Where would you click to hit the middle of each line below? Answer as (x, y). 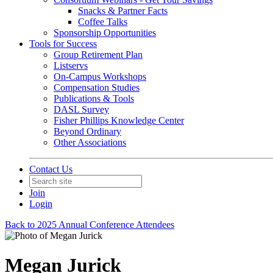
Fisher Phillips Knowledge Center (119, 120)
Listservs (71, 66)
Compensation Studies (97, 87)
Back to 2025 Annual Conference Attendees (90, 225)
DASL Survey (81, 109)
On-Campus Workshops (100, 76)
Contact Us (51, 169)
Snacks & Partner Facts (123, 11)
